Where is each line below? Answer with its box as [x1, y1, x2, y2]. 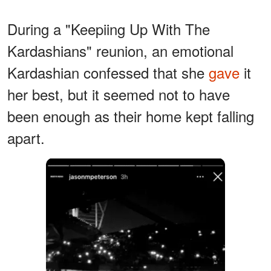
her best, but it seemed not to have [7, 83, 230, 105]
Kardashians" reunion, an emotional [7, 39, 233, 61]
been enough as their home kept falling [7, 105, 254, 126]
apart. [7, 126, 45, 148]
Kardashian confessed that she [7, 61, 209, 83]
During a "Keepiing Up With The [7, 18, 210, 39]
